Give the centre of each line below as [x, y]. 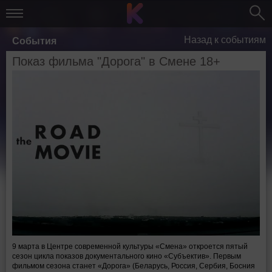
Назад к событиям [225, 39]
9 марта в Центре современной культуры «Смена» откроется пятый [130, 246]
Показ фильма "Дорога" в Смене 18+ [116, 61]
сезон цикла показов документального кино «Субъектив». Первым [127, 256]
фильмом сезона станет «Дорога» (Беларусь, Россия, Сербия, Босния [134, 266]
